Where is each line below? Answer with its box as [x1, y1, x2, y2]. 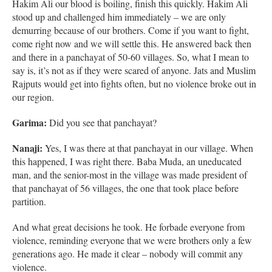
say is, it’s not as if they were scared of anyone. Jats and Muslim [12, 63, 256, 76]
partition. [12, 194, 46, 208]
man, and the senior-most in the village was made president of [12, 168, 247, 181]
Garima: [12, 115, 47, 129]
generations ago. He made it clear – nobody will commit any [12, 246, 243, 260]
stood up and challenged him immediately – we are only [12, 10, 226, 23]
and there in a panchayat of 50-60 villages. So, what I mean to [12, 50, 249, 63]
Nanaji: [12, 140, 45, 155]
